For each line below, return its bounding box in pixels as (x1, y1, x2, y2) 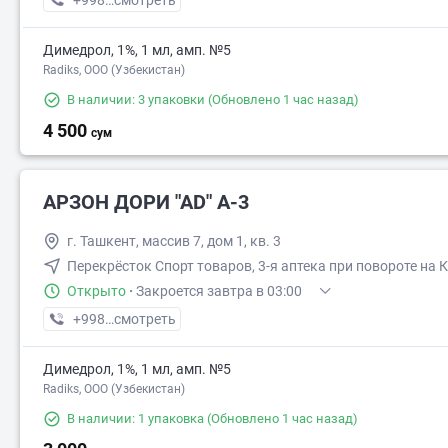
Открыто (67, 283, 126, 299)
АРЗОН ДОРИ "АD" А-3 (43, 190, 249, 214)
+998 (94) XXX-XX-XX (72, 311, 208, 327)
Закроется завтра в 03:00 (136, 283, 302, 299)
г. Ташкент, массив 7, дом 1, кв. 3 (67, 233, 281, 249)
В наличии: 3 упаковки (67, 92, 205, 107)
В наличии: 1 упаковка (67, 411, 204, 426)
